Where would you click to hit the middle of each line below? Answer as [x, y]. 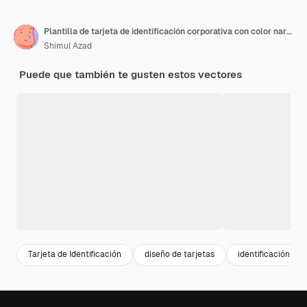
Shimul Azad [68, 46]
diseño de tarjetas [180, 255]
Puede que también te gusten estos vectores [131, 74]
